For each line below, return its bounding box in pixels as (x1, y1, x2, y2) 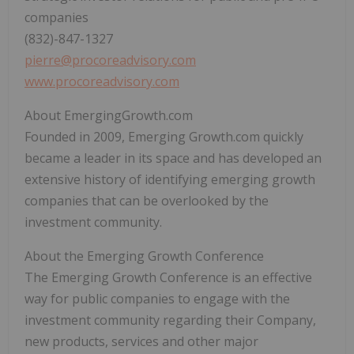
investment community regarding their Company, (24, 311, 316, 330)
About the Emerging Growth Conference (24, 247, 264, 265)
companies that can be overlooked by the (24, 192, 269, 210)
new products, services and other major (24, 333, 258, 351)
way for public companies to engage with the (24, 290, 290, 308)
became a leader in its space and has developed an (24, 149, 322, 168)
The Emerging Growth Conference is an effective (24, 269, 312, 287)
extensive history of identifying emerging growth (24, 171, 315, 189)
